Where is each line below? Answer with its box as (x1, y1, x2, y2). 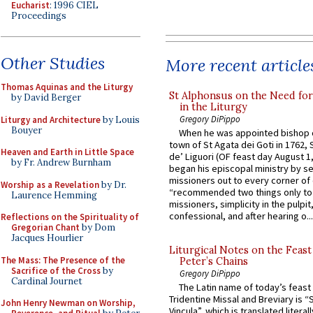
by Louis (101, 113, 140, 126)
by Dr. (99, 178, 126, 191)
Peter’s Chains (180, 254, 248, 268)
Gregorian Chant (11, 221, 80, 233)
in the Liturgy (180, 100, 247, 113)
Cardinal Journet (11, 275, 82, 287)
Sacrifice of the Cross (11, 264, 101, 277)
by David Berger (11, 92, 81, 103)
